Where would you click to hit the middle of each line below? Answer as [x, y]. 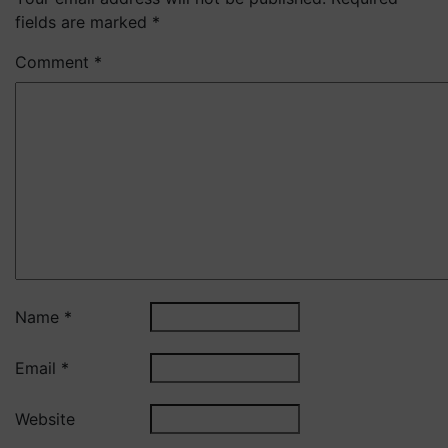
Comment [54, 62]
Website [45, 419]
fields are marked [83, 22]
